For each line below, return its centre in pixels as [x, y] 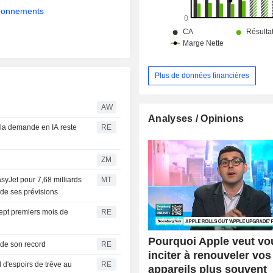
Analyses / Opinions [196, 118]
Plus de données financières [202, 75]
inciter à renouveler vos [210, 255]
